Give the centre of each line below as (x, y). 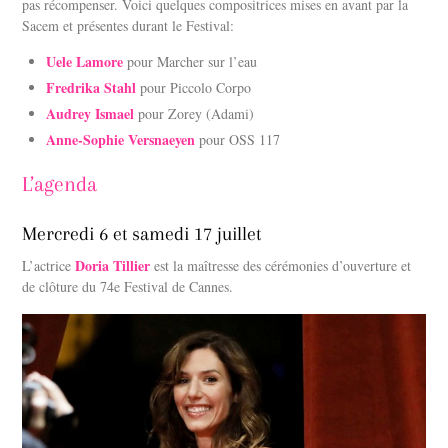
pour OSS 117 (240, 140)
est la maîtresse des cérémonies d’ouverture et (281, 266)
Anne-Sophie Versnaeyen (121, 140)
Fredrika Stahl (91, 88)
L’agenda (60, 184)
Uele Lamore (85, 62)
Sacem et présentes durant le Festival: (128, 25)
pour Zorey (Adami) (194, 114)
